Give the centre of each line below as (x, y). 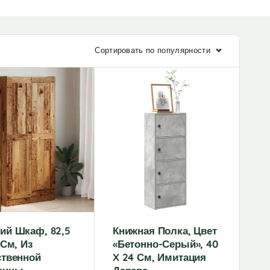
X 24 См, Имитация (160, 257)
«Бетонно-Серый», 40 (165, 244)
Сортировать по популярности (152, 50)
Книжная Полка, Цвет (165, 231)
